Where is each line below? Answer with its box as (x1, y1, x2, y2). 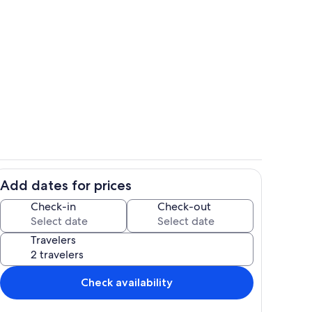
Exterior (157, 185, 190, 198)
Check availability (81, 275, 173, 289)
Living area (157, 67, 202, 79)
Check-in (31, 198, 76, 214)
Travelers (31, 232, 76, 247)
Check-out (157, 198, 211, 214)
